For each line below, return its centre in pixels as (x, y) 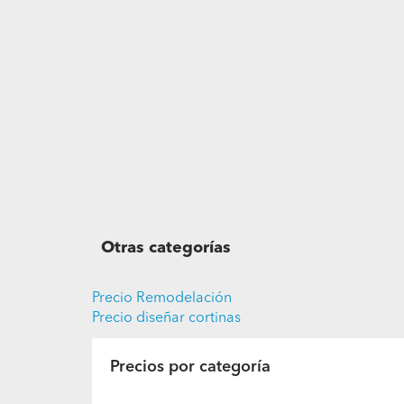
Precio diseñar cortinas (166, 377)
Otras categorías (166, 307)
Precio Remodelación (162, 358)
